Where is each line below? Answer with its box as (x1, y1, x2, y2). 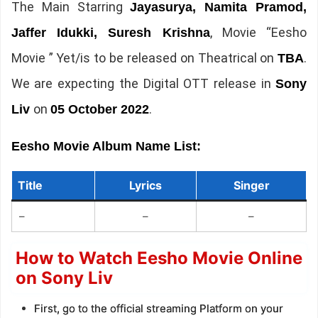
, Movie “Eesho (209, 25, 307, 40)
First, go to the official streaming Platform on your (33, 302, 283, 316)
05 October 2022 (50, 102, 149, 117)
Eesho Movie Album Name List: (11, 139, 201, 154)
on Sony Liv (15, 268, 113, 289)
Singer (233, 178, 270, 193)
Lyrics (129, 178, 162, 193)
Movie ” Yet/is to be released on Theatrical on (11, 50, 278, 66)
